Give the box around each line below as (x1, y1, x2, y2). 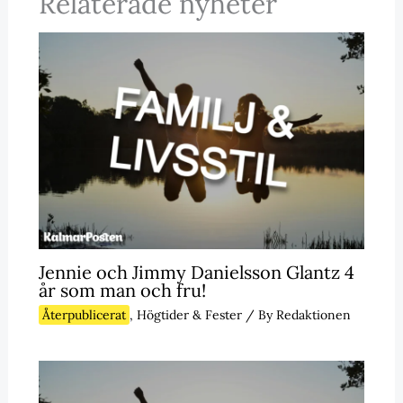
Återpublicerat (41, 307, 126, 323)
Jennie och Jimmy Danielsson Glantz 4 (38, 261, 354, 283)
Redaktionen (275, 307, 351, 323)
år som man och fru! (38, 279, 206, 301)
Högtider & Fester (136, 307, 242, 323)
